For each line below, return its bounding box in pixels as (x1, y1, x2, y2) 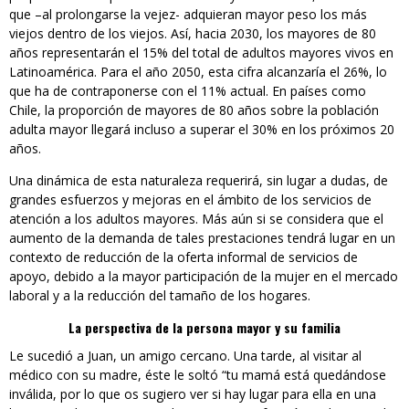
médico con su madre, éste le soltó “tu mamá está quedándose (9, 366, 386, 384)
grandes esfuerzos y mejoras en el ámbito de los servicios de (9, 191, 372, 209)
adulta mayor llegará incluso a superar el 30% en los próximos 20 (9, 121, 394, 139)
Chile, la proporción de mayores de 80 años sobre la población (9, 101, 379, 120)
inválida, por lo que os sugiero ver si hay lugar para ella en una (9, 385, 376, 404)
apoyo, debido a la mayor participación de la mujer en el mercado (9, 267, 398, 286)
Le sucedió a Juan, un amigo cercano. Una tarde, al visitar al (9, 347, 362, 365)
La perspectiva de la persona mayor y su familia (68, 318, 341, 338)
